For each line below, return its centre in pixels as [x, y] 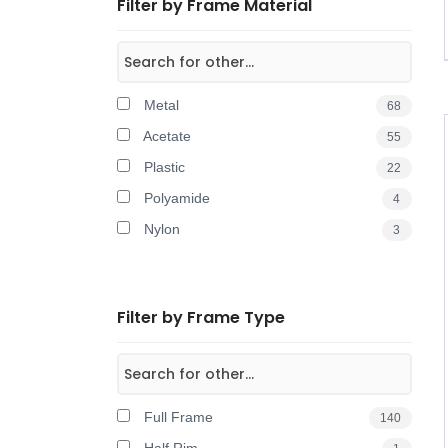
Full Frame [176, 417]
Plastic [162, 167]
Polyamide [175, 198]
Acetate [165, 136]
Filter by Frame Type [201, 317]
